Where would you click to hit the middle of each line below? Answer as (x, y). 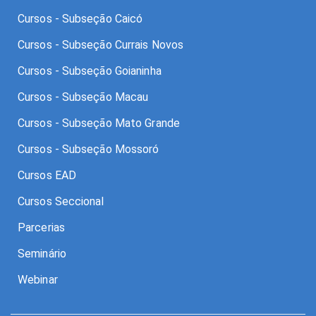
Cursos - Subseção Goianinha (90, 71)
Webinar (38, 279)
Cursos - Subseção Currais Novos (101, 44)
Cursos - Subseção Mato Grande (99, 123)
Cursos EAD (47, 175)
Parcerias (41, 227)
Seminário (42, 253)
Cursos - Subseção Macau (83, 97)
